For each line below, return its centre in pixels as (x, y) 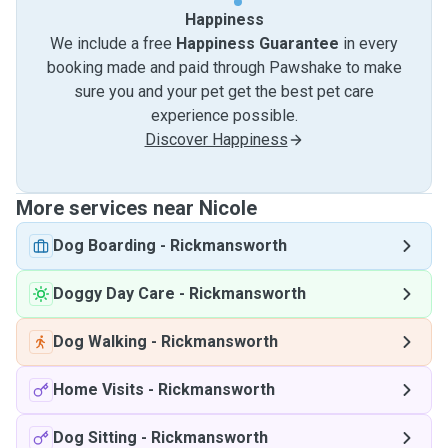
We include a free (113, 43)
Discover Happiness (216, 139)
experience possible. (224, 115)
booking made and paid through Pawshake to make (224, 67)
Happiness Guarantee (257, 43)
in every (368, 43)
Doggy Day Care (114, 293)
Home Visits (98, 389)
